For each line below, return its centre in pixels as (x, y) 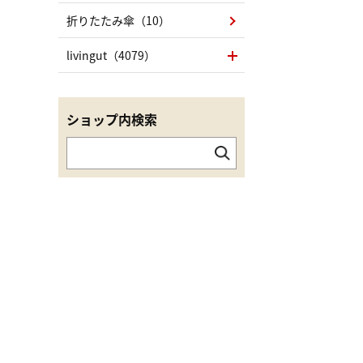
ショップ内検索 (112, 119)
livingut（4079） (111, 55)
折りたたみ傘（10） (118, 20)
